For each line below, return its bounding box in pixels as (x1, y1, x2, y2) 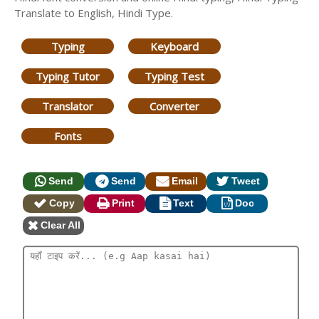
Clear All (41, 219, 80, 231)
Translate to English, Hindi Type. (14, 6, 173, 20)
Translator (42, 99, 93, 113)
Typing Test (145, 69, 204, 83)
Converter (150, 99, 199, 113)
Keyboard (150, 39, 199, 53)
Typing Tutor (36, 69, 100, 83)
